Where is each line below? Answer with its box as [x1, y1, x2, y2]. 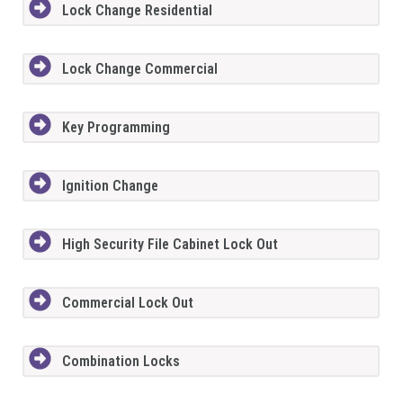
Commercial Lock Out [61, 293, 193, 311]
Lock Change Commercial [61, 59, 218, 77]
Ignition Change [61, 176, 158, 194]
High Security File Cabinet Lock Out [61, 235, 278, 253]
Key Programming [61, 118, 170, 136]
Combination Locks [61, 352, 180, 370]
